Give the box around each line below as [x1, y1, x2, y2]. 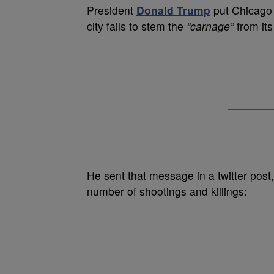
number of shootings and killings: [87, 183, 247, 199]
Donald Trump [136, 2, 210, 18]
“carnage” [187, 18, 234, 34]
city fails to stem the [87, 18, 187, 34]
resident [94, 2, 136, 18]
